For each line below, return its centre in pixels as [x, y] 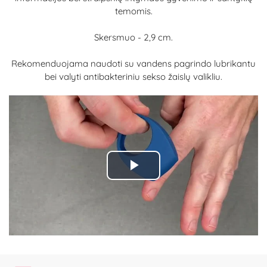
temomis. [133, 11]
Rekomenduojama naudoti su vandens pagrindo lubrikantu [133, 63]
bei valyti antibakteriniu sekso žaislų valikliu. [133, 77]
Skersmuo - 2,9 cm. [133, 37]
